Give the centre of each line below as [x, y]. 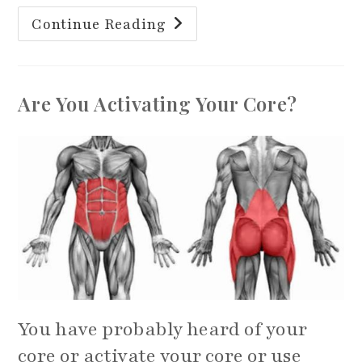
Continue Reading [99, 24]
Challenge [196, 76]
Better [185, 42]
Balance [189, 65]
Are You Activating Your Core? [158, 103]
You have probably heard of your [163, 330]
